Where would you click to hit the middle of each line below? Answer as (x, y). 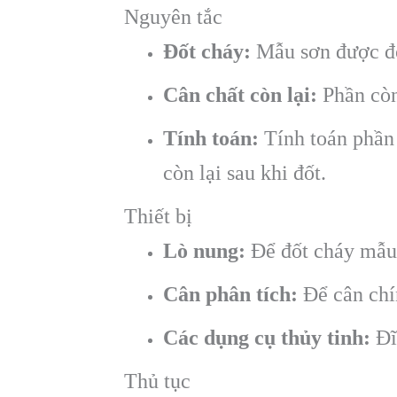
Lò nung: (204, 251)
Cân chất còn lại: (240, 95)
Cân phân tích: (230, 295)
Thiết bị (158, 217)
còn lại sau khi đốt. (245, 173)
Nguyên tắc (173, 17)
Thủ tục (157, 381)
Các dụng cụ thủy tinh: (267, 338)
